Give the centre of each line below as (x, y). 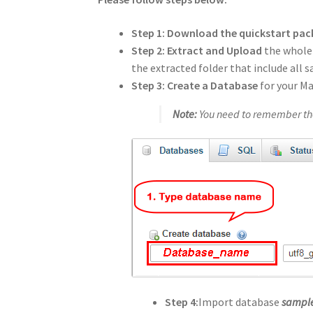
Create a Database (213, 85)
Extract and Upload (215, 50)
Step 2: (148, 50)
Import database (240, 302)
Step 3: (148, 85)
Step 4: (182, 302)
